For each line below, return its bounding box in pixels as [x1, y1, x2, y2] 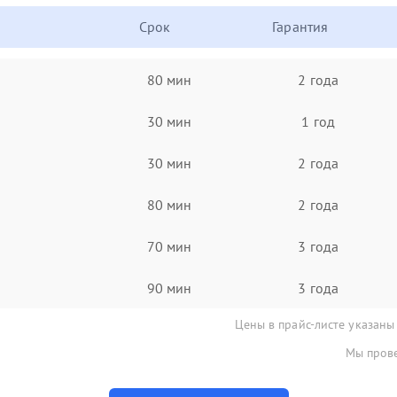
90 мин [146, 278, 192, 297]
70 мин [146, 237, 192, 255]
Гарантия [272, 18, 329, 35]
